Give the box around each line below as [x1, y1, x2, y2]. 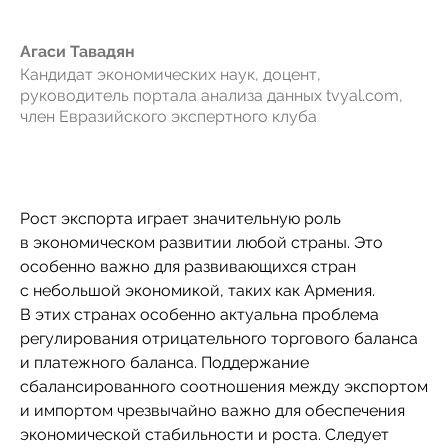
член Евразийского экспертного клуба [20, 107, 317, 126]
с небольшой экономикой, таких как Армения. [20, 281, 375, 300]
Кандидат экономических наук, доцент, [20, 65, 321, 84]
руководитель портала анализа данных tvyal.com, [20, 86, 403, 105]
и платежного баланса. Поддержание [20, 353, 309, 372]
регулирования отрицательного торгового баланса [20, 329, 418, 348]
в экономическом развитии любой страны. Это [20, 233, 383, 252]
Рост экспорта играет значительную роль [20, 209, 341, 228]
